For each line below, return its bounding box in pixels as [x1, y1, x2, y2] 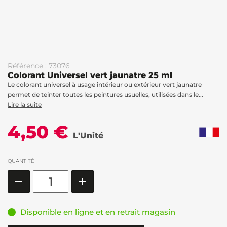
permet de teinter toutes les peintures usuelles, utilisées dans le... [8, 91, 203, 98]
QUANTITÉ [8, 158, 34, 164]
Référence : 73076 [8, 61, 70, 70]
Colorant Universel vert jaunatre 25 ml [8, 70, 172, 80]
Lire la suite [8, 101, 42, 108]
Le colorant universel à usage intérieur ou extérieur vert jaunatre [8, 81, 202, 88]
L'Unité [73, 131, 103, 140]
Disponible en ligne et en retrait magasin [20, 207, 175, 217]
